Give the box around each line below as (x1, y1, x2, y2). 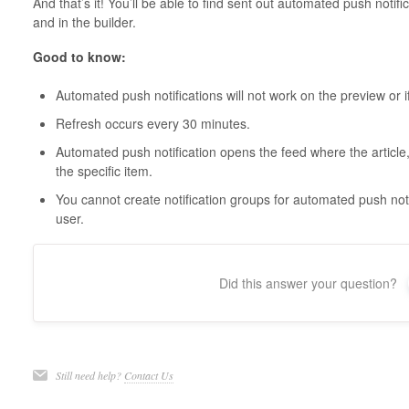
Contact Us (123, 368, 173, 383)
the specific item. (55, 162, 152, 181)
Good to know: (32, 47, 126, 67)
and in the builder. (32, 13, 136, 32)
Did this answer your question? (219, 274, 398, 293)
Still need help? (55, 368, 124, 383)
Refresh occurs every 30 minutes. (55, 114, 250, 133)
